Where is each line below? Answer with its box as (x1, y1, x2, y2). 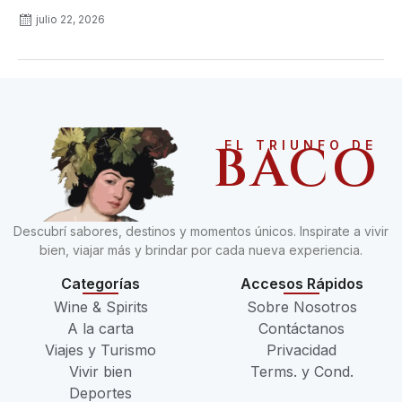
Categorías (61, 275, 140, 293)
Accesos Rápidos (240, 275, 363, 293)
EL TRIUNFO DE (223, 136, 377, 153)
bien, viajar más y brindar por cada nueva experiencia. (39, 241, 363, 258)
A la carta (67, 319, 134, 338)
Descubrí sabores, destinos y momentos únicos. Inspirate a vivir (13, 223, 389, 239)
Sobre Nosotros (246, 298, 357, 317)
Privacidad (267, 341, 336, 360)
